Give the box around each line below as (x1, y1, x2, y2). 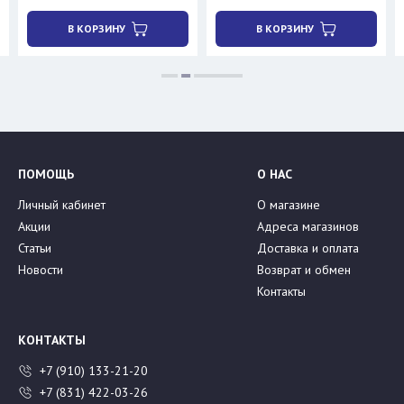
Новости (18, 262, 63, 278)
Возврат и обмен (257, 262, 351, 278)
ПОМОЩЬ (18, 166, 74, 182)
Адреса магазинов (257, 218, 359, 234)
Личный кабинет (18, 197, 106, 213)
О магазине (257, 197, 320, 213)
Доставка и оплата (257, 240, 359, 256)
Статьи (18, 240, 51, 256)
